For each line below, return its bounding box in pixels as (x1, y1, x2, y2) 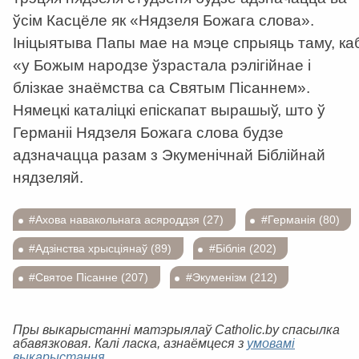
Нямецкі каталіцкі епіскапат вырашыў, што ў (13, 101, 325, 119)
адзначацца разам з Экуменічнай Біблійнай (13, 146, 325, 163)
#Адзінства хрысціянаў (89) (29, 241, 172, 255)
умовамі (247, 335, 295, 350)
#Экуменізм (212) (185, 271, 277, 284)
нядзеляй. (13, 168, 83, 186)
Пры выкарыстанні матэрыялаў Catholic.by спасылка (13, 321, 340, 337)
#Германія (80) (260, 212, 340, 226)
